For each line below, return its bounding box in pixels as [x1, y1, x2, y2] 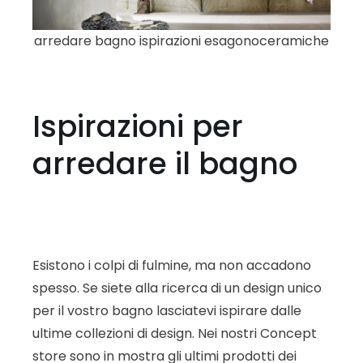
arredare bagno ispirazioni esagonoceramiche [34, 32, 329, 51]
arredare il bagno [32, 143, 297, 186]
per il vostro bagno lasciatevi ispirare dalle [32, 301, 301, 320]
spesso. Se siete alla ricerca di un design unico [32, 278, 322, 297]
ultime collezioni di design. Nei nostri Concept [32, 323, 317, 343]
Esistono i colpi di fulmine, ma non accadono [32, 255, 311, 275]
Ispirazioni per [32, 105, 243, 148]
